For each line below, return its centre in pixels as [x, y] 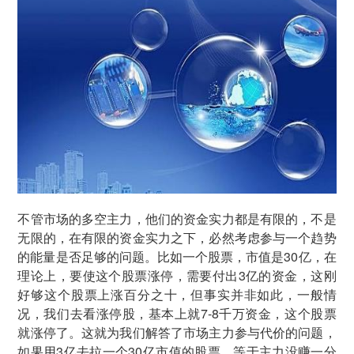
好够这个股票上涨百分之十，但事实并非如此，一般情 [177, 294]
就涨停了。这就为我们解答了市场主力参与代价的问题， [177, 332]
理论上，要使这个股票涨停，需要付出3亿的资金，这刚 [177, 275]
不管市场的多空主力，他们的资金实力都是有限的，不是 [177, 218]
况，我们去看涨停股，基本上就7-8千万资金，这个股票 [177, 313]
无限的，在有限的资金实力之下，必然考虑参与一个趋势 [177, 237]
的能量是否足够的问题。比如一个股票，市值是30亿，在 [177, 256]
